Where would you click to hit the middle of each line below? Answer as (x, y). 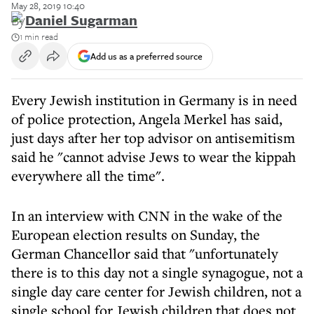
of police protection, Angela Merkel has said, (147, 119)
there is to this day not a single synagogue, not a (157, 272)
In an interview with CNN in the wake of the (147, 216)
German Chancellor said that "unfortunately (145, 253)
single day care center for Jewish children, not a (156, 291)
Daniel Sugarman (81, 20)
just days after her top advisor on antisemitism (153, 138)
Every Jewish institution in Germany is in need (154, 100)
